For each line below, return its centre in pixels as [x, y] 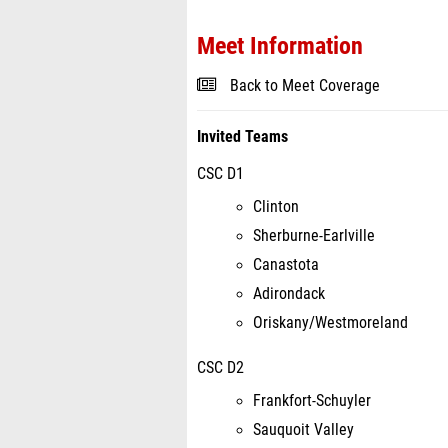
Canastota [286, 265]
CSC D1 [220, 174]
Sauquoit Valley [303, 430]
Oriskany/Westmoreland [330, 323]
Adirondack [289, 294]
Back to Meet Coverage [305, 86]
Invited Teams [242, 137]
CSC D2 [220, 368]
